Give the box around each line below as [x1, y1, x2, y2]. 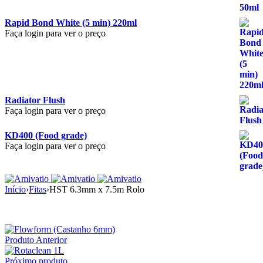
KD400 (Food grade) [5, 130, 87, 140]
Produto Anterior [5, 235, 67, 245]
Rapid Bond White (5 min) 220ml [5, 18, 137, 28]
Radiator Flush [5, 95, 65, 105]
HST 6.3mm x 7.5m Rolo [49, 184, 144, 194]
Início [5, 184, 26, 194]
